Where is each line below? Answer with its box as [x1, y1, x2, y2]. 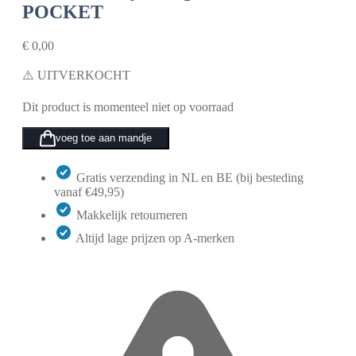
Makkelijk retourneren [76, 207, 188, 222]
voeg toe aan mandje [56, 132, 152, 145]
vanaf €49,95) [54, 184, 124, 199]
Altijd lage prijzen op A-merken [75, 230, 234, 245]
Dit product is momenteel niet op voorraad [22, 99, 234, 114]
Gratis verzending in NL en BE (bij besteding [76, 170, 304, 184]
